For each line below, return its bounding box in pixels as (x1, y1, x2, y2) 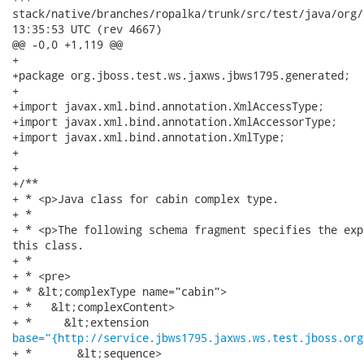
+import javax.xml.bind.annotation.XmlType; (12, 129, 285, 145)
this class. (12, 237, 84, 253)
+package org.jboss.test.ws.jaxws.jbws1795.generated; (12, 67, 350, 83)
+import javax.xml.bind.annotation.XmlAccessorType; (12, 114, 337, 129)
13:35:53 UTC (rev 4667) (12, 21, 162, 37)
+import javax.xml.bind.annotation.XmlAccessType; (12, 98, 324, 114)
